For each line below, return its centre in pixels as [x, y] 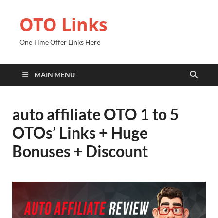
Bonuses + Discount [80, 151]
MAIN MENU [55, 75]
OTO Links [64, 25]
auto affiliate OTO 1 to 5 [96, 114]
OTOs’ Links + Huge [80, 133]
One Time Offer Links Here [60, 42]
